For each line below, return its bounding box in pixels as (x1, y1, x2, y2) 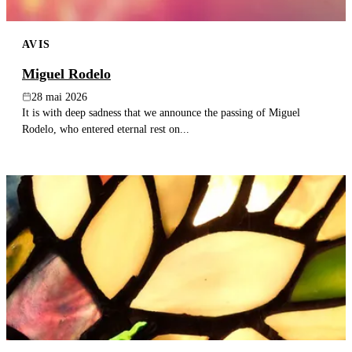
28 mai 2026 (31, 90, 87, 103)
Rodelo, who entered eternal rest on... (22, 122, 189, 135)
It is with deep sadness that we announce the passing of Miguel (22, 105, 300, 119)
